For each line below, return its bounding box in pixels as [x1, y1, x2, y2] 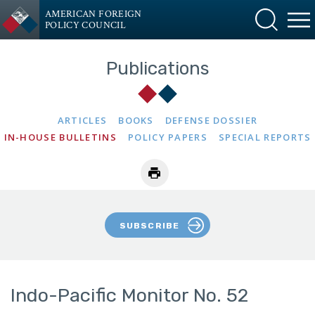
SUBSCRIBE [119, 220, 180, 231]
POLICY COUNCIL [45, 19, 126, 32]
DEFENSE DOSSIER [165, 114, 258, 127]
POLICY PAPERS [128, 131, 207, 143]
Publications [105, 58, 210, 79]
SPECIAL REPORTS [218, 131, 311, 143]
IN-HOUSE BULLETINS [4, 131, 117, 143]
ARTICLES [57, 114, 108, 127]
